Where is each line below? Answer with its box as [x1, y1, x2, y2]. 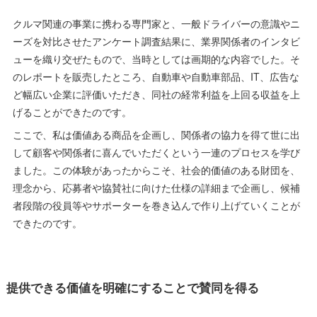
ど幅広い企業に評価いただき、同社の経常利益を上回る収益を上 [12, 87, 300, 102]
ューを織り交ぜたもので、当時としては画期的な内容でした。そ [12, 52, 300, 67]
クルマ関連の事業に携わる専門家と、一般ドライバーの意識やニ [12, 16, 300, 31]
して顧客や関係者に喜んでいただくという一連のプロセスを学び [12, 145, 300, 160]
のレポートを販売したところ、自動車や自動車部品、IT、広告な [12, 69, 299, 84]
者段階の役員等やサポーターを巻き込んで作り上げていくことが [12, 198, 300, 213]
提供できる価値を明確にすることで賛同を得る [6, 279, 259, 296]
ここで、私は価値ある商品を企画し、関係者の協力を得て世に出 [12, 127, 300, 142]
